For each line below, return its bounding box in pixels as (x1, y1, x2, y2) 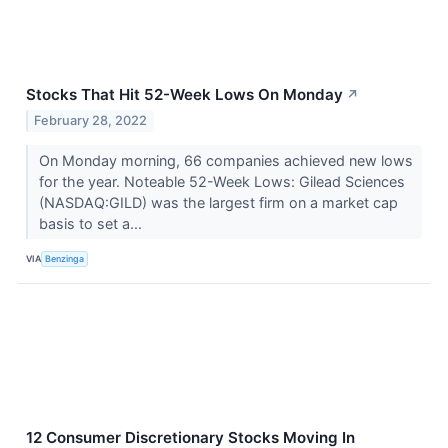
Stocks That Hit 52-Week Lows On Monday (26, 85, 343, 105)
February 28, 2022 (34, 112, 148, 128)
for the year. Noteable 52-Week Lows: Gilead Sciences (38, 172, 405, 190)
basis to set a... (38, 214, 146, 232)
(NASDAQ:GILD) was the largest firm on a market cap (38, 193, 398, 211)
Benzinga (45, 253, 85, 265)
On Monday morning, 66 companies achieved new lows (38, 151, 413, 169)
